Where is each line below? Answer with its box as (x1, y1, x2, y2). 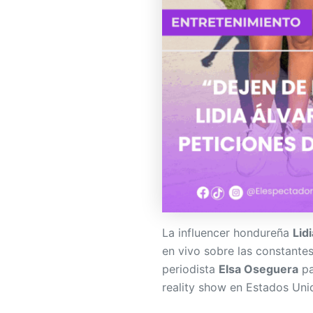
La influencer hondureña (162, 225, 293, 240)
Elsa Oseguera (219, 261, 298, 276)
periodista (162, 261, 219, 276)
